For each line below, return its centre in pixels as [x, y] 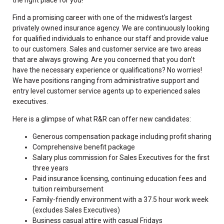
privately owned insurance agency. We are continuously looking [111, 28]
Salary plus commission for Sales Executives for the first [121, 157]
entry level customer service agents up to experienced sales [106, 91]
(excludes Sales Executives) [76, 210]
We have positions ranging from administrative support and [106, 80]
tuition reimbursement [68, 189]
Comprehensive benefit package [84, 147]
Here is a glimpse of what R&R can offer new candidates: [102, 119]
